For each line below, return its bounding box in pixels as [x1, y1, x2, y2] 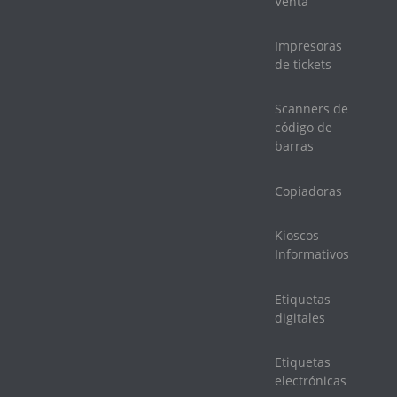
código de [275, 119, 332, 136]
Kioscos [275, 227, 319, 245]
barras [275, 137, 314, 155]
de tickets [275, 56, 331, 74]
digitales [275, 308, 325, 326]
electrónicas [275, 371, 346, 389]
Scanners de [275, 100, 348, 118]
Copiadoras [275, 182, 342, 199]
